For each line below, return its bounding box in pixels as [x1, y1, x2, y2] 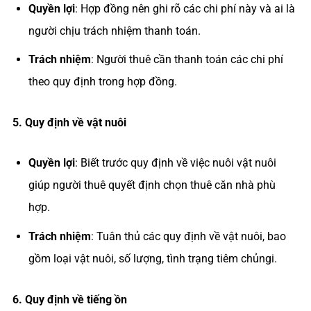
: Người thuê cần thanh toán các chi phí [90, 53, 283, 67]
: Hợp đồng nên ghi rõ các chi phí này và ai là [74, 1, 295, 15]
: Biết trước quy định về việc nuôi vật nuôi [74, 156, 276, 170]
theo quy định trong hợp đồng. [28, 75, 177, 89]
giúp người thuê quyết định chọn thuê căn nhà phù [28, 178, 276, 192]
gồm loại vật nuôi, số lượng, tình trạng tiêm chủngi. [28, 251, 277, 265]
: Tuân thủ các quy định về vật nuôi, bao [90, 229, 286, 243]
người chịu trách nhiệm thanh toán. [28, 24, 201, 37]
